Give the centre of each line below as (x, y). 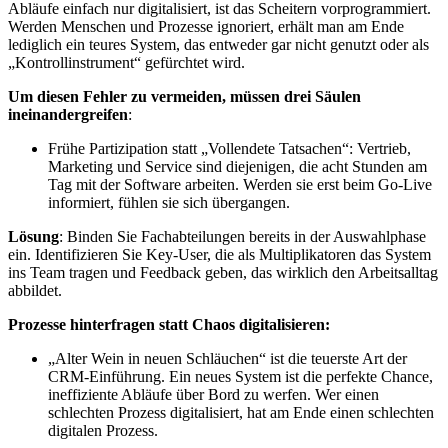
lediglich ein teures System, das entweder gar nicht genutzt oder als (218, 44)
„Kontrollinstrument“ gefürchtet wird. (126, 62)
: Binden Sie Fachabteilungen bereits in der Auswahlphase (242, 236)
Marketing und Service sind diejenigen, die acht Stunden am (237, 166)
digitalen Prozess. (103, 430)
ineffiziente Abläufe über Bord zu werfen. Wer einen (213, 394)
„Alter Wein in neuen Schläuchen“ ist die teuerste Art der (227, 358)
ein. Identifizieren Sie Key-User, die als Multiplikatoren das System (219, 254)
